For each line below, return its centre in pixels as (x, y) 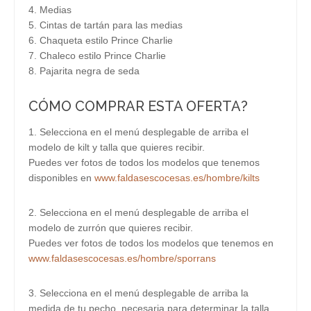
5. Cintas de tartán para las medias (106, 25)
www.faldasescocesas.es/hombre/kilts (177, 178)
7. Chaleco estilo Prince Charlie (97, 56)
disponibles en (61, 178)
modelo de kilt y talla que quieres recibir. (117, 147)
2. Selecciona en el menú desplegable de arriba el (138, 212)
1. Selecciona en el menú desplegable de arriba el (138, 132)
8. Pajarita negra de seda (84, 71)
